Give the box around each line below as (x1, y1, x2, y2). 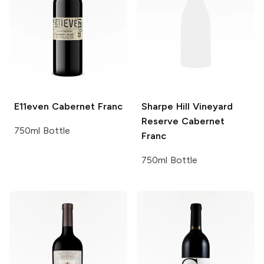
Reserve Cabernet (141, 115, 225, 127)
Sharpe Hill (141, 101, 190, 113)
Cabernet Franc (49, 101, 123, 113)
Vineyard (189, 101, 233, 113)
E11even (14, 101, 49, 113)
